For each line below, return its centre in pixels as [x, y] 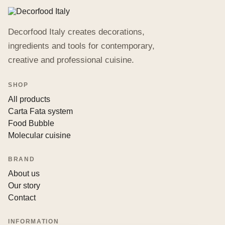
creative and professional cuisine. [71, 60]
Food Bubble [31, 124]
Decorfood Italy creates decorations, [76, 32]
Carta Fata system [40, 111]
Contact [22, 198]
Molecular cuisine [39, 136]
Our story [24, 186]
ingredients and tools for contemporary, [81, 46]
